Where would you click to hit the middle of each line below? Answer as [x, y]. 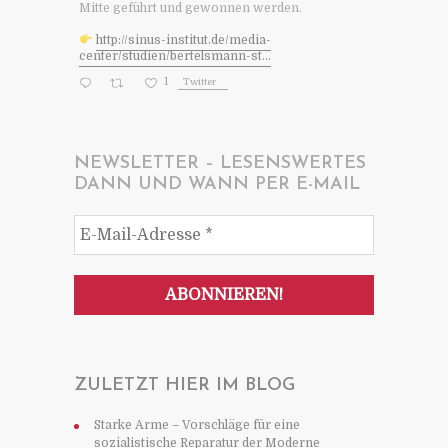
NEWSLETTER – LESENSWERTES [220, 163]
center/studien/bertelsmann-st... [175, 55]
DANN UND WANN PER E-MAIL [217, 184]
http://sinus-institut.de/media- [183, 39]
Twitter [199, 82]
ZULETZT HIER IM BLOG [184, 385]
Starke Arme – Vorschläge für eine [197, 424]
